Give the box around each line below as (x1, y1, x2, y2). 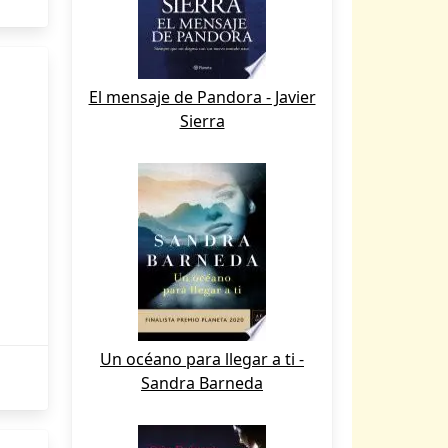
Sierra (179, 110, 225, 132)
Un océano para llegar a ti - (100, 348, 304, 370)
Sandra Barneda (141, 372, 263, 394)
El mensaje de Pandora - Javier (88, 86, 316, 108)
